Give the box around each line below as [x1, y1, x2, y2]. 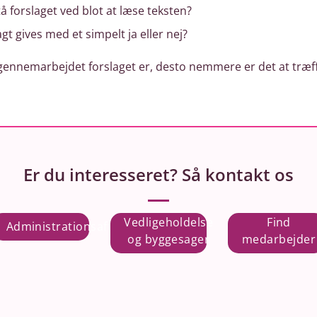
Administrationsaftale [6, 218, 129, 234]
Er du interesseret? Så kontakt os [23, 162, 294, 186]
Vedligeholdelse [124, 214, 214, 230]
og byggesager [127, 231, 210, 247]
